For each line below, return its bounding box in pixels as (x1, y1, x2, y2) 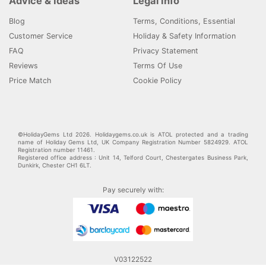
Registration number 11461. (18, 147, 95, 154)
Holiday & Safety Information (133, 31, 236, 41)
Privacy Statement (133, 46, 198, 56)
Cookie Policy (133, 76, 182, 85)
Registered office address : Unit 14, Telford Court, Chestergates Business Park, (18, 154, 248, 161)
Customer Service (9, 31, 72, 41)
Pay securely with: (102, 185, 164, 195)
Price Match (9, 76, 51, 85)
